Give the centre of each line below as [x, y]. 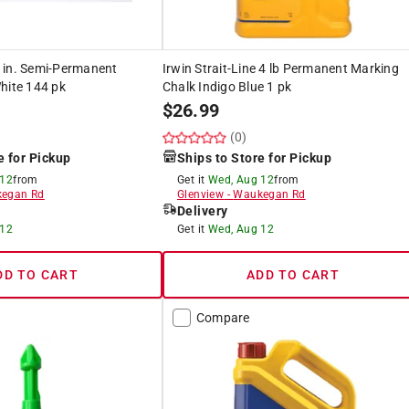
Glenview [200, 194]
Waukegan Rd [269, 194]
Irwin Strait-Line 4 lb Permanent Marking [280, 68]
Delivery [202, 210]
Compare [223, 317]
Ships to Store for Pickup [254, 157]
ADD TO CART [293, 274]
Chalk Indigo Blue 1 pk [227, 86]
